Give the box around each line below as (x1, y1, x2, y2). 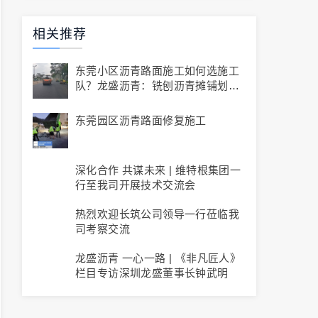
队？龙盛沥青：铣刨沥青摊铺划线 (75, 79, 239, 92)
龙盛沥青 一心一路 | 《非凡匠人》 (75, 252, 241, 264)
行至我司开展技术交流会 (75, 179, 196, 191)
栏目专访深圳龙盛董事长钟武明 (75, 267, 229, 279)
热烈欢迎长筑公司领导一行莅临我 (75, 208, 239, 220)
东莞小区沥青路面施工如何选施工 (75, 65, 239, 77)
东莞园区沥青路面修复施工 (75, 114, 207, 126)
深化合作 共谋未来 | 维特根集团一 (75, 164, 241, 176)
